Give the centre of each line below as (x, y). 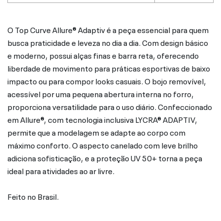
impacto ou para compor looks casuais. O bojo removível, (107, 80)
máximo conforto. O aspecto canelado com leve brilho (103, 144)
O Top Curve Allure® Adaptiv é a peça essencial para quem (108, 29)
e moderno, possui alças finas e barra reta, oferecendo (103, 55)
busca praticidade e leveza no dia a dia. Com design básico (108, 42)
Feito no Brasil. (33, 196)
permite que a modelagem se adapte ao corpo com (96, 131)
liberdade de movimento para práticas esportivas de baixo (109, 67)
